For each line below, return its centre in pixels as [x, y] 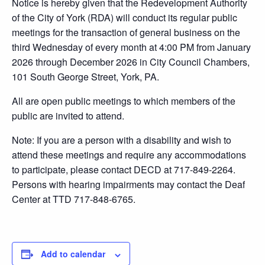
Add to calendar [73, 254]
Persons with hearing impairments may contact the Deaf [128, 185]
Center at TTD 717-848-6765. [74, 199]
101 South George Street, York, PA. [85, 77]
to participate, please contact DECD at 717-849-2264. [124, 170]
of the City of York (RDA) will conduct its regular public [125, 18]
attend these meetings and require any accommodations [129, 155]
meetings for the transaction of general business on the [126, 33]
